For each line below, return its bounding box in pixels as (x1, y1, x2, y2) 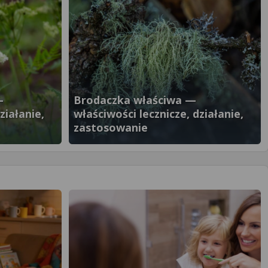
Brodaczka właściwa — (74, 93, 196, 107)
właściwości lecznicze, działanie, (74, 106, 243, 121)
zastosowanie (74, 120, 148, 135)
